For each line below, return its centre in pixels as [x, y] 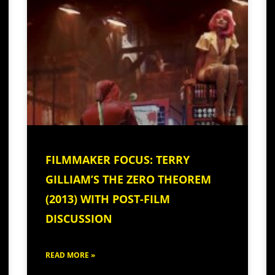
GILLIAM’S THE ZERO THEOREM [128, 179]
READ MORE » [70, 255]
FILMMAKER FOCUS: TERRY [118, 159]
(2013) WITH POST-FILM [108, 199]
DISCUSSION [79, 218]
